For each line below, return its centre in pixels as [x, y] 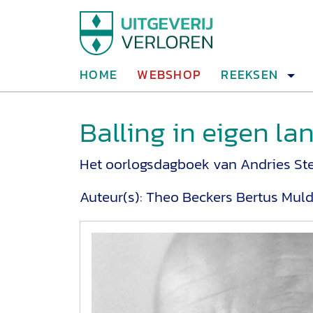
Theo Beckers [189, 196]
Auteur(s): [113, 196]
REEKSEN [250, 74]
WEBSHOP [169, 74]
